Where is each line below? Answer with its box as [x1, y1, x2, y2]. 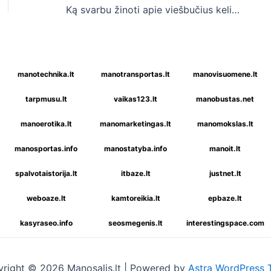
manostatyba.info [104, 144, 167, 153]
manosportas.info [15, 144, 77, 153]
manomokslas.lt [197, 119, 253, 128]
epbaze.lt [208, 194, 242, 203]
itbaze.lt [120, 169, 151, 178]
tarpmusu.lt [25, 94, 67, 103]
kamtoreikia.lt [111, 194, 160, 203]
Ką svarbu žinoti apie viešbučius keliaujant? [232, 3, 240, 16]
